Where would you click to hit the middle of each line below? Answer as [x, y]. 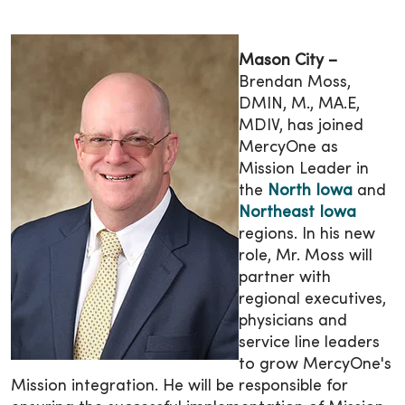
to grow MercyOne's [315, 365]
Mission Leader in [304, 170]
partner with [285, 278]
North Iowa [310, 192]
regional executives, [312, 300]
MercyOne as [288, 148]
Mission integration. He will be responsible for [179, 387]
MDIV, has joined [301, 127]
